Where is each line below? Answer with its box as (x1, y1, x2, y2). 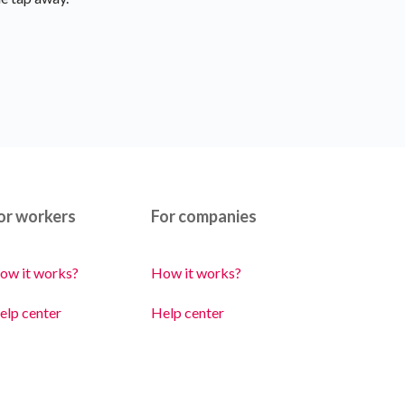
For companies (151, 206, 257, 226)
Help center (151, 304, 224, 321)
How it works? (151, 264, 241, 281)
